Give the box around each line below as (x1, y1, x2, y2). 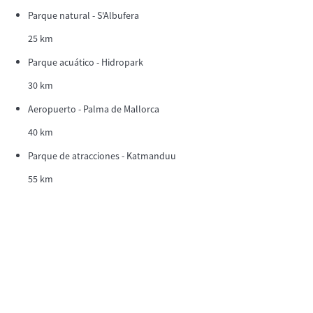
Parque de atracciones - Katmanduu (28, 149, 176, 162)
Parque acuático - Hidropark (28, 55, 143, 68)
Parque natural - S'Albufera (28, 8, 139, 22)
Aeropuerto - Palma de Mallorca (28, 102, 159, 115)
